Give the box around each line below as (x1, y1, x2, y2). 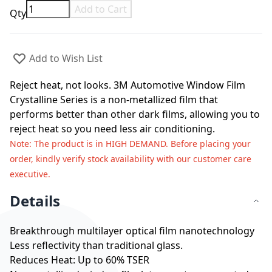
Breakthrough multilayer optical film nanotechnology (10, 224, 254, 237)
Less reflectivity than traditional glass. (10, 239, 183, 252)
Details (10, 191, 60, 211)
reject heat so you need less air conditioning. (10, 122, 215, 135)
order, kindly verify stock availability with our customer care (10, 153, 251, 165)
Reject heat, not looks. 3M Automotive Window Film (10, 78, 245, 92)
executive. (10, 168, 50, 180)
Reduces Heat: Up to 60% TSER (10, 253, 149, 267)
